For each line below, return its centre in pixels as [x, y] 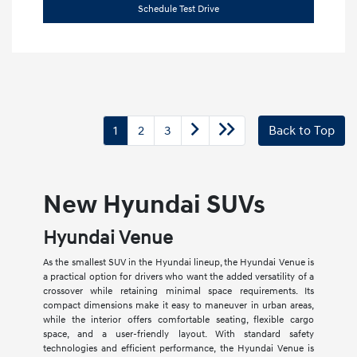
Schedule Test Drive [178, 10]
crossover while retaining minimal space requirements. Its [178, 292]
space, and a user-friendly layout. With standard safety [178, 335]
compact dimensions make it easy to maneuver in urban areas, [178, 306]
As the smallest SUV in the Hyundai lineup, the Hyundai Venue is [178, 263]
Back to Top [302, 131]
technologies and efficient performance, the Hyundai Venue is [178, 349]
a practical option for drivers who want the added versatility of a [178, 277]
